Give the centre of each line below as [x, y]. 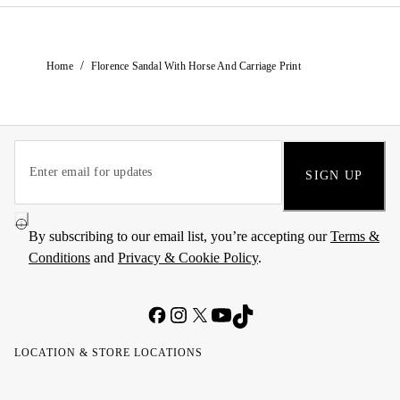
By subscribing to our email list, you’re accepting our [179, 236]
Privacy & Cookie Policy [188, 258]
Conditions [59, 258]
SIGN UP [334, 175]
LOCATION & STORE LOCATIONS [108, 353]
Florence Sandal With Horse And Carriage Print [196, 66]
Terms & [355, 236]
